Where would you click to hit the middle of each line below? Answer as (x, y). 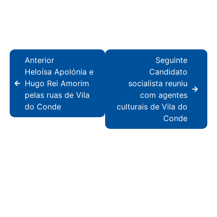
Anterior (39, 60)
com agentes (164, 95)
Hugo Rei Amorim (57, 84)
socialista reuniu (158, 84)
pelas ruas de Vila (57, 95)
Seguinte (171, 60)
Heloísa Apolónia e (59, 72)
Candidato (168, 72)
